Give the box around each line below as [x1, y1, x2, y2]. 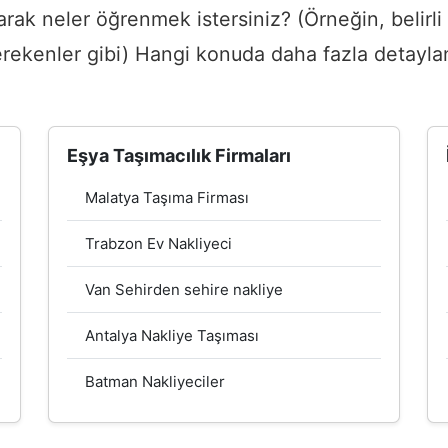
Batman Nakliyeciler [85, 371, 225, 391]
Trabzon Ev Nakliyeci [85, 233, 232, 253]
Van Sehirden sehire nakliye [85, 279, 283, 299]
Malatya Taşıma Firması [85, 187, 249, 207]
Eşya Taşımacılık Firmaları [67, 144, 291, 166]
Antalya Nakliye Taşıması [85, 325, 259, 345]
